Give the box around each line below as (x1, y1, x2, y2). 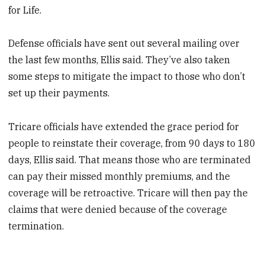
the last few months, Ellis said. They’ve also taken (8, 54, 231, 66)
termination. (8, 220, 64, 232)
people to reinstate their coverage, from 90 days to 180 (8, 137, 256, 150)
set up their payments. (8, 87, 110, 99)
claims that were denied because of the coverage (8, 203, 228, 216)
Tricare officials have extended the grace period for (8, 121, 240, 133)
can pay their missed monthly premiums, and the (8, 170, 231, 183)
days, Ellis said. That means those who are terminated (8, 154, 251, 166)
